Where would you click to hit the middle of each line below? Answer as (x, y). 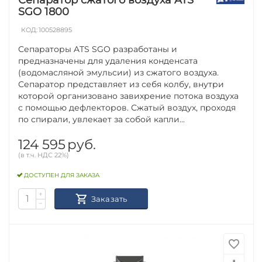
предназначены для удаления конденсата (108, 61)
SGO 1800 (44, 11)
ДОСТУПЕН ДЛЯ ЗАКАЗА (62, 175)
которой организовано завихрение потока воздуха (129, 96)
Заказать (109, 199)
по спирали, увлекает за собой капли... (102, 119)
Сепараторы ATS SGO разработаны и (98, 49)
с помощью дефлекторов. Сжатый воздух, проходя (127, 107)
